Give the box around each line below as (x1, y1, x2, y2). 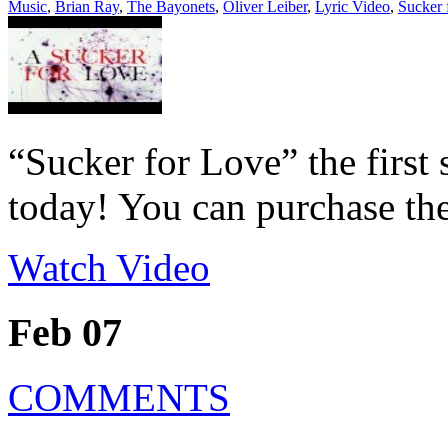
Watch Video (8, 246, 210, 290)
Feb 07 (8, 309, 122, 355)
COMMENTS (8, 375, 230, 419)
